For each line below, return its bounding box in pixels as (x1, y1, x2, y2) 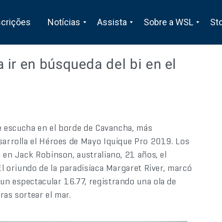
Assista (97, 17, 127, 27)
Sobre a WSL (143, 17, 193, 27)
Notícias (47, 17, 80, 27)
